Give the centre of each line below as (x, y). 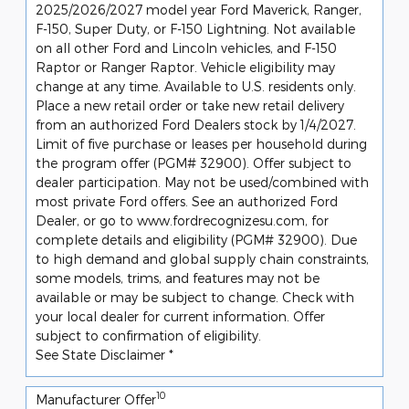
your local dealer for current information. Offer (180, 316)
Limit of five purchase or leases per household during (201, 143)
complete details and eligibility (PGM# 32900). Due (196, 239)
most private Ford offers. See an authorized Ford (187, 201)
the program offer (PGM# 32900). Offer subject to (194, 163)
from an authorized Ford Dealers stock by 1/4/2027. (196, 124)
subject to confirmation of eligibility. (148, 335)
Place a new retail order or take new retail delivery (190, 105)
